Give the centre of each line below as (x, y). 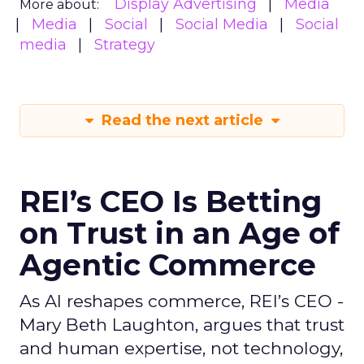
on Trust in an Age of (180, 233)
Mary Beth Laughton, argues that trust (182, 325)
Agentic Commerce (168, 265)
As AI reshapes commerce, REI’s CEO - (182, 301)
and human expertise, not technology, (181, 348)
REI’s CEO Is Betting (171, 201)
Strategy (125, 45)
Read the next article (182, 120)
